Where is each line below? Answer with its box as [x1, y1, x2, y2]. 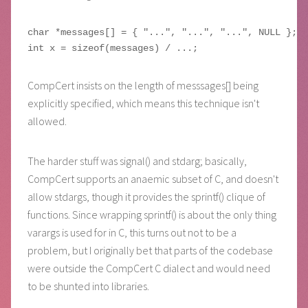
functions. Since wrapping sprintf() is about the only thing [27, 208, 276, 222]
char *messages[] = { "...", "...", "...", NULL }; [27, 27, 297, 38]
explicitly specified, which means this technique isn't [27, 96, 259, 111]
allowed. [27, 114, 67, 129]
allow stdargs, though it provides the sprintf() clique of [27, 190, 265, 204]
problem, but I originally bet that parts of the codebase [27, 243, 273, 258]
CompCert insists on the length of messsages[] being [27, 78, 258, 93]
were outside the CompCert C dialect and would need [27, 261, 270, 276]
